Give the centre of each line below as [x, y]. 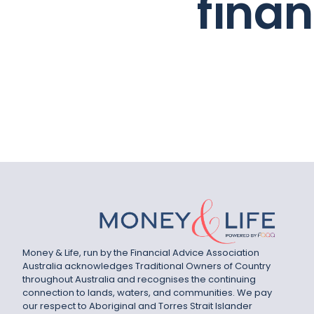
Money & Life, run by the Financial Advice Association [141, 253]
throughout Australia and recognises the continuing [139, 280]
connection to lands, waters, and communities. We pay [147, 293]
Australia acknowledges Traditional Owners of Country [146, 266]
